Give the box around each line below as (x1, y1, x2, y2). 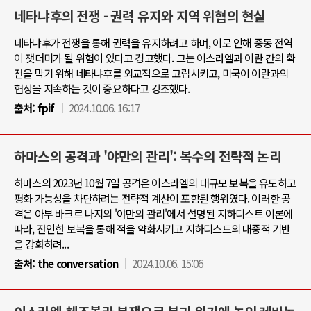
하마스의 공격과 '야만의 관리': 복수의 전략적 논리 (14, 146, 281, 166)
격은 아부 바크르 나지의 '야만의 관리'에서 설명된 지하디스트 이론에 (14, 205, 293, 221)
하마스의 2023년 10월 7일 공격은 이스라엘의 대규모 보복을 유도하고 (14, 175, 296, 190)
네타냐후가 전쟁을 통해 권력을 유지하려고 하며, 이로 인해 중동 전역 (14, 35, 293, 50)
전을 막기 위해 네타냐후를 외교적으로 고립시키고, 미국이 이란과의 (14, 65, 289, 81)
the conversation (35, 255, 119, 271)
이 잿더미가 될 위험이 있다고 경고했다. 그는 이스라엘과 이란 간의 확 (14, 50, 295, 65)
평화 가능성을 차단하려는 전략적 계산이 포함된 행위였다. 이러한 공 (14, 190, 291, 205)
